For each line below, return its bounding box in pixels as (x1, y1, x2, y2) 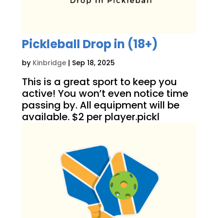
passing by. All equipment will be (21, 98, 180, 112)
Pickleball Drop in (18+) (21, 36, 158, 53)
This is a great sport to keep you (21, 75, 177, 89)
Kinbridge (32, 58, 66, 68)
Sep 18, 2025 (72, 58, 115, 68)
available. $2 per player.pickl (21, 110, 160, 124)
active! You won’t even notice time (21, 87, 188, 101)
